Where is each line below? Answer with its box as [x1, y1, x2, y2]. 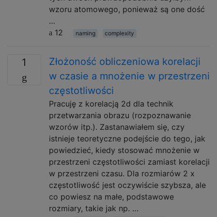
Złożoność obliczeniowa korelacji [49, 56, 201, 67]
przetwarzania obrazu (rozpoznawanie [49, 110, 191, 120]
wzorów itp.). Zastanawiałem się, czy [49, 122, 185, 132]
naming [75, 30, 95, 37]
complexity [105, 30, 135, 37]
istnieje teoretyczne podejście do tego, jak [49, 134, 205, 143]
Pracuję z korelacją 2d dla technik [49, 99, 173, 108]
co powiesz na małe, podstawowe [49, 192, 174, 201]
